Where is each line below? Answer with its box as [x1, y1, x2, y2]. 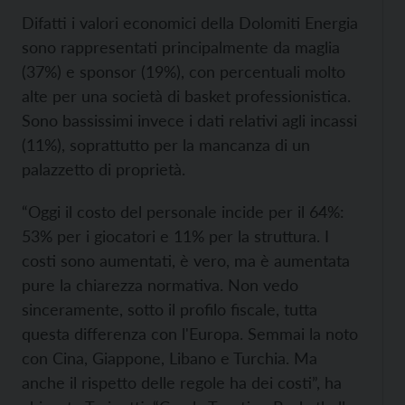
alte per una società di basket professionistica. [22, 86, 351, 106]
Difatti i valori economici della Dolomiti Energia [22, 13, 358, 33]
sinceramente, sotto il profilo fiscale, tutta [22, 299, 317, 319]
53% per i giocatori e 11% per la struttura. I [22, 226, 329, 246]
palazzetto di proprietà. [22, 159, 185, 179]
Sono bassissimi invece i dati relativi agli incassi [22, 110, 357, 130]
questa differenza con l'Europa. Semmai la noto [22, 324, 358, 344]
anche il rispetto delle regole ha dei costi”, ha [22, 372, 342, 392]
